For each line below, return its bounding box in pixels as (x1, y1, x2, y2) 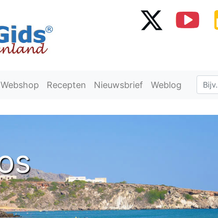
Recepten (47, 79, 86, 90)
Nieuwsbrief (94, 79, 143, 90)
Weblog (151, 79, 182, 90)
